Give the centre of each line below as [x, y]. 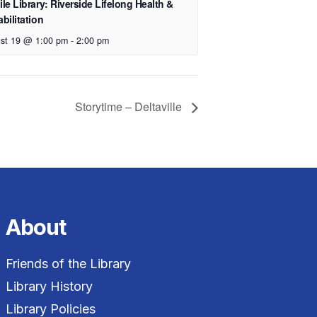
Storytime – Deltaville [130, 106]
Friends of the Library [68, 264]
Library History [49, 287]
